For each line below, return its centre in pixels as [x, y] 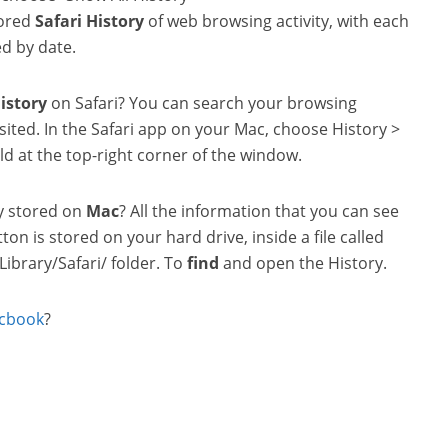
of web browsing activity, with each [276, 21]
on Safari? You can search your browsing [202, 103]
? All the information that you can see [259, 211]
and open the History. [303, 263]
